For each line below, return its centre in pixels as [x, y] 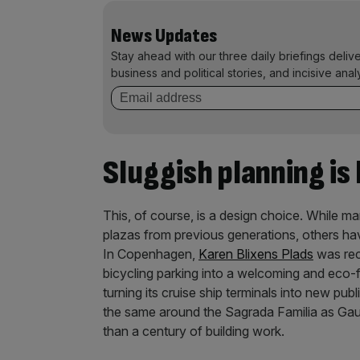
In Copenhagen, [151, 254]
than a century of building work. [194, 331]
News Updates [164, 36]
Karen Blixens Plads [256, 254]
